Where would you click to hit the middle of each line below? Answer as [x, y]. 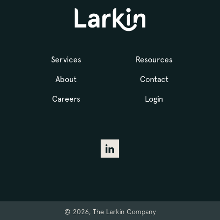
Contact [154, 79]
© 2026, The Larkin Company [110, 211]
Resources [154, 59]
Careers [66, 99]
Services [66, 59]
